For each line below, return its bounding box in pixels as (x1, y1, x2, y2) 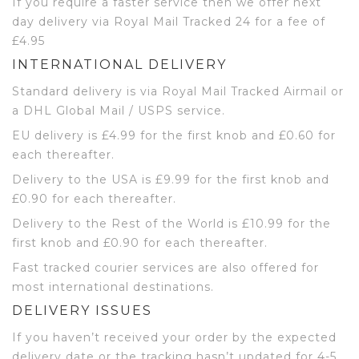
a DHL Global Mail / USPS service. (12, 103, 225, 118)
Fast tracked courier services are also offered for (12, 260, 319, 275)
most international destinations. (12, 280, 214, 294)
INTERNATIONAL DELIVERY (12, 57, 227, 72)
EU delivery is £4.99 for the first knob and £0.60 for (12, 128, 336, 143)
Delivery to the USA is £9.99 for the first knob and (12, 172, 329, 187)
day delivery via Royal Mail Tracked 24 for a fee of (12, 14, 325, 29)
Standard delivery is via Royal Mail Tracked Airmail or (12, 84, 344, 99)
